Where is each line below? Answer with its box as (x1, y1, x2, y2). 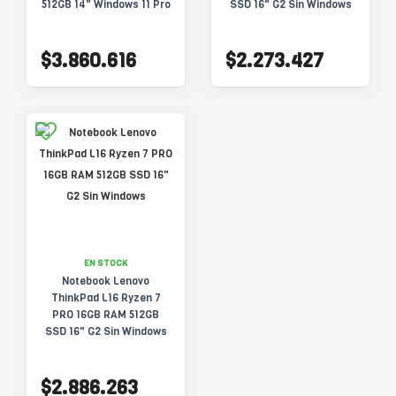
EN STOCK (83, 257, 128, 269)
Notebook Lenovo (62, 274, 149, 288)
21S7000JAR (73, 14, 138, 28)
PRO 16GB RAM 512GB (52, 308, 159, 322)
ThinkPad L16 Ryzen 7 (50, 291, 161, 305)
